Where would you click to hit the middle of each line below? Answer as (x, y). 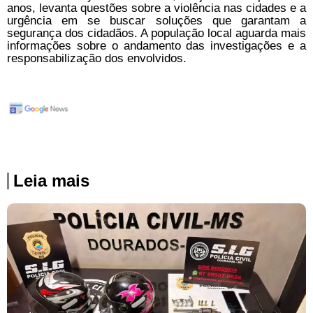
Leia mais (51, 180)
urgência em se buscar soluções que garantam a (156, 20)
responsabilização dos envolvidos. (97, 58)
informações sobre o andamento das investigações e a (156, 45)
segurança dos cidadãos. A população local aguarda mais (156, 33)
